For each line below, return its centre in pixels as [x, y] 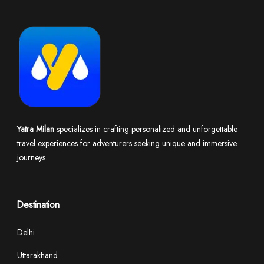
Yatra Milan [36, 129]
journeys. [32, 157]
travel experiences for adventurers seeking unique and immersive [127, 143]
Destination [38, 205]
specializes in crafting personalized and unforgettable [146, 129]
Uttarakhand [37, 255]
